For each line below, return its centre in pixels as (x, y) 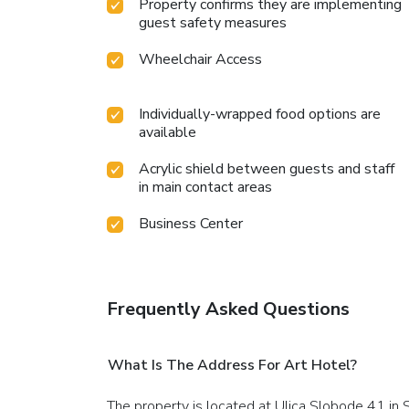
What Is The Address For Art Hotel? (232, 366)
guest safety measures (213, 23)
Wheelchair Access (200, 60)
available (168, 133)
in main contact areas (205, 188)
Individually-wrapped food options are (260, 115)
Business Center (191, 224)
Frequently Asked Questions (228, 309)
